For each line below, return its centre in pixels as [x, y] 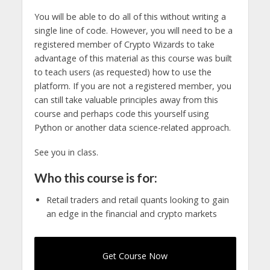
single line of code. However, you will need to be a [133, 30]
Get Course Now [135, 256]
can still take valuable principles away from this [126, 99]
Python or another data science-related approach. [132, 127]
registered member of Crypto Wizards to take [124, 44]
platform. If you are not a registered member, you [133, 86]
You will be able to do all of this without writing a [130, 16]
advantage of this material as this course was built [133, 58]
